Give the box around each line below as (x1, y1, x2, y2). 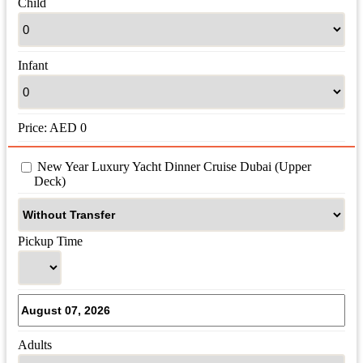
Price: (18, 121, 49, 135)
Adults (18, 338, 52, 352)
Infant (18, 58, 48, 73)
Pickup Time (18, 234, 83, 249)
